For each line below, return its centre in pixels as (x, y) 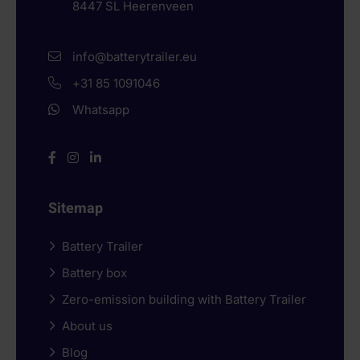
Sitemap (76, 208)
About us (87, 325)
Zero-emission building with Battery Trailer (184, 299)
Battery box (94, 272)
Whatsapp (101, 109)
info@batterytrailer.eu (135, 56)
